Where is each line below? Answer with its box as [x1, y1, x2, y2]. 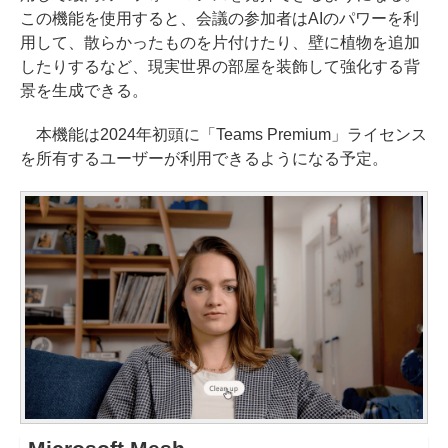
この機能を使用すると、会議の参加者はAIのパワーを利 [20, 9, 419, 27]
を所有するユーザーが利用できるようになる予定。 [20, 149, 388, 167]
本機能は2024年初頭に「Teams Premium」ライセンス [20, 125, 427, 143]
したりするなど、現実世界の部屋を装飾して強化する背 [20, 57, 420, 75]
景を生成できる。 [20, 81, 148, 99]
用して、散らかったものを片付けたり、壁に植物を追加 [20, 33, 420, 51]
